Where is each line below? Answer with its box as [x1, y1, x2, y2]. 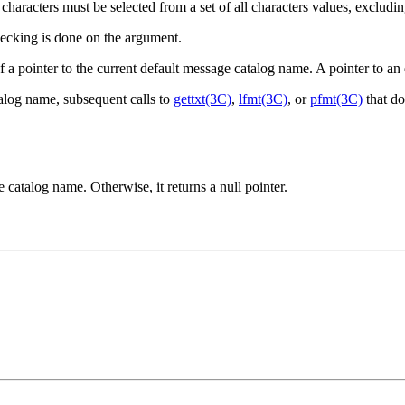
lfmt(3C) [239, 91, 287, 108]
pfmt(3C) [310, 91, 363, 108]
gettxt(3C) [174, 91, 231, 108]
